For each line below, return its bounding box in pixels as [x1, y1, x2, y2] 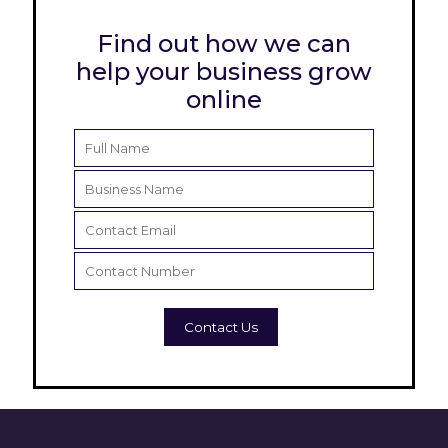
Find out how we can [97, 29, 351, 58]
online [186, 85, 262, 114]
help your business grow [76, 57, 372, 86]
